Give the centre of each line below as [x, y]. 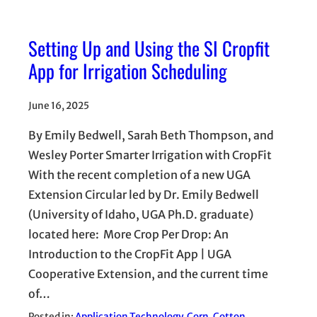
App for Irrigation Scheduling [128, 70]
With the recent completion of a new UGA [139, 175]
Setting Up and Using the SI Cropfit [149, 48]
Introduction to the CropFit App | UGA [130, 254]
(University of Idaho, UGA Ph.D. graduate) [141, 215]
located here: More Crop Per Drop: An [128, 235]
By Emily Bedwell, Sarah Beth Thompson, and [151, 136]
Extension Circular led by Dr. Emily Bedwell [144, 195]
